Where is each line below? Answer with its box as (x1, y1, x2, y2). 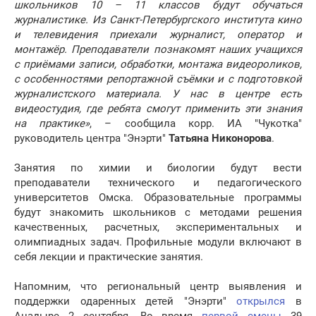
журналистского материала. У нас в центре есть (14, 87, 302, 101)
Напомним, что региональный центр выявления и (14, 280, 302, 293)
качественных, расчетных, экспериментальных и (14, 221, 302, 234)
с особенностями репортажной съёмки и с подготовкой (14, 73, 302, 86)
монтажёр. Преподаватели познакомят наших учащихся (14, 43, 302, 56)
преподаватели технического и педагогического (14, 176, 302, 190)
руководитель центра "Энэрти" (14, 132, 169, 145)
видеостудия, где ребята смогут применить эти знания (14, 102, 302, 116)
